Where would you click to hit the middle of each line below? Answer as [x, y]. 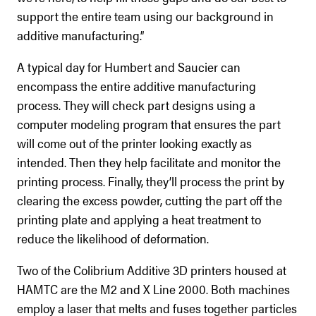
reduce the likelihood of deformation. [113, 238]
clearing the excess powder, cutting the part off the [150, 200]
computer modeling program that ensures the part [149, 123]
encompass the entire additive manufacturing [136, 85]
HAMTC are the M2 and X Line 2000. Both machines [153, 288]
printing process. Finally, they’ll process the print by [151, 181]
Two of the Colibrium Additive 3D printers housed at [152, 269]
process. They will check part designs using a [136, 104]
